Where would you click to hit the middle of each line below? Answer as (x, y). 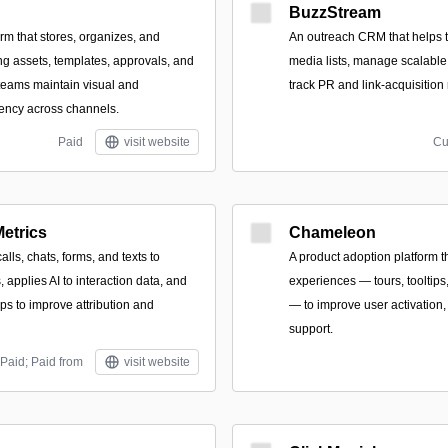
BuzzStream (335, 12)
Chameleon (332, 232)
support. (311, 329)
